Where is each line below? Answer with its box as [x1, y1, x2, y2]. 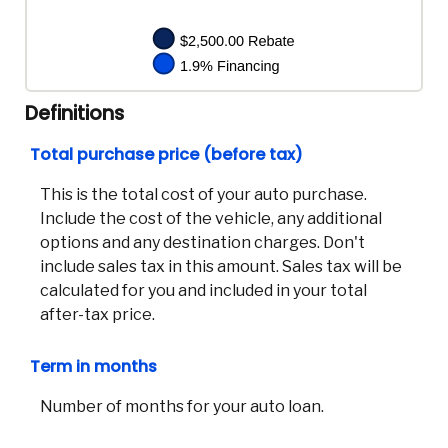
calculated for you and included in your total [40, 280, 367, 300]
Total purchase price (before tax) [30, 142, 303, 166]
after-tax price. [40, 304, 155, 324]
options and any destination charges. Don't [40, 232, 365, 252]
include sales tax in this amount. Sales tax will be [40, 256, 402, 276]
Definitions [25, 99, 124, 127]
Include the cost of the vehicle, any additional [40, 208, 382, 228]
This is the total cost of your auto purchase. [40, 184, 367, 204]
